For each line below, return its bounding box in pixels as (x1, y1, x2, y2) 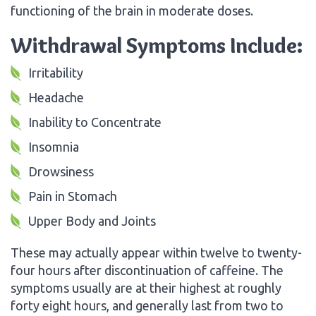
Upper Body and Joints (28, 213, 156, 228)
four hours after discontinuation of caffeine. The (11, 262, 284, 277)
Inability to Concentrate (28, 114, 162, 129)
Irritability (28, 65, 83, 80)
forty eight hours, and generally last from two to (11, 298, 284, 312)
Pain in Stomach (28, 188, 117, 203)
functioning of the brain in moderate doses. (11, 3, 253, 18)
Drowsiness (28, 164, 94, 178)
